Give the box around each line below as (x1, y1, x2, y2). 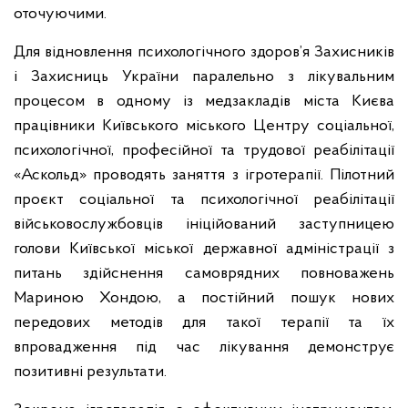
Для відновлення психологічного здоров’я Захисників (14, 44, 394, 61)
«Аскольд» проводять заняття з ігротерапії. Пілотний (14, 167, 394, 184)
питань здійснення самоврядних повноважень (14, 265, 394, 282)
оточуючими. (14, 5, 107, 23)
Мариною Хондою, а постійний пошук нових (14, 290, 394, 307)
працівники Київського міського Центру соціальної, (14, 117, 394, 135)
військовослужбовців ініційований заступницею (14, 216, 394, 233)
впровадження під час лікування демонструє (14, 339, 394, 356)
